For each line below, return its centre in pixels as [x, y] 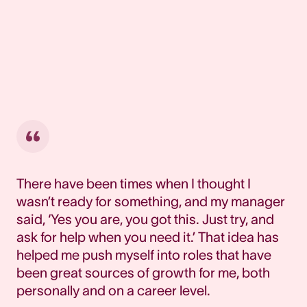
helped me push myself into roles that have [144, 255]
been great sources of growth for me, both [143, 272]
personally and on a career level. [113, 290]
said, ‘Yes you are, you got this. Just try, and [145, 219]
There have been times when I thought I [134, 183]
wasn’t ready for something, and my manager [151, 201]
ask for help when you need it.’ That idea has [148, 237]
